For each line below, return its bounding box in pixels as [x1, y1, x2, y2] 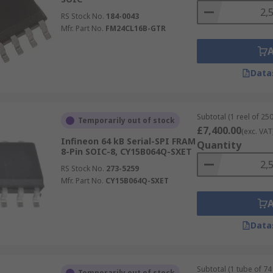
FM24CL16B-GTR [105, 23, 166, 34]
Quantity [196, 138, 241, 152]
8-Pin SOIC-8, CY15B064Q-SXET [60, 146, 192, 157]
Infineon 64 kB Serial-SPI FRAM [60, 135, 196, 147]
